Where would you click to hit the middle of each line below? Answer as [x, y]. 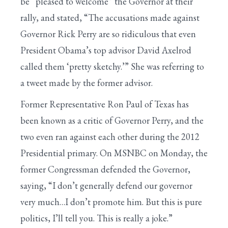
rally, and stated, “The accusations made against [110, 18]
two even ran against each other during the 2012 [110, 137]
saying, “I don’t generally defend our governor [106, 186]
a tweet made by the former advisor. [87, 83]
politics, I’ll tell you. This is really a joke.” [96, 218]
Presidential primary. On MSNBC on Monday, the [114, 153]
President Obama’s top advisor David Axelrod [106, 50]
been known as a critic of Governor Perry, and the [112, 120]
